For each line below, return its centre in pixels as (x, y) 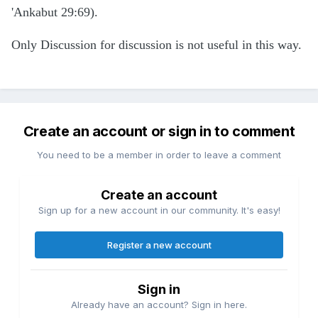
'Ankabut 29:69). (55, 12)
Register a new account (159, 245)
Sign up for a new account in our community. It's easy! (159, 210)
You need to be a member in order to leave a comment (159, 155)
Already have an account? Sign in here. (159, 305)
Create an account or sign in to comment (159, 132)
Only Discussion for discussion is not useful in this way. (157, 45)
